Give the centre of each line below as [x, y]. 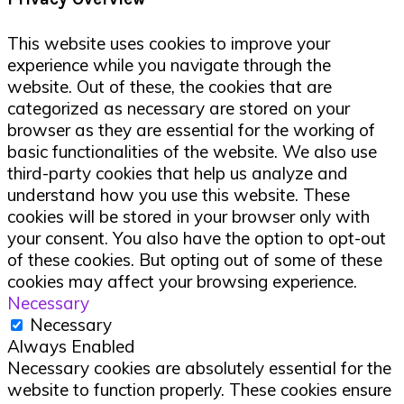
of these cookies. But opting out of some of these [195, 259]
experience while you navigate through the [169, 64]
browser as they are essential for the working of [191, 129]
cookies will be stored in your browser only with [188, 216]
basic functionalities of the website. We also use [192, 151]
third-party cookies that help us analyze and [178, 173]
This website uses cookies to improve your [169, 43]
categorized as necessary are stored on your [179, 108]
